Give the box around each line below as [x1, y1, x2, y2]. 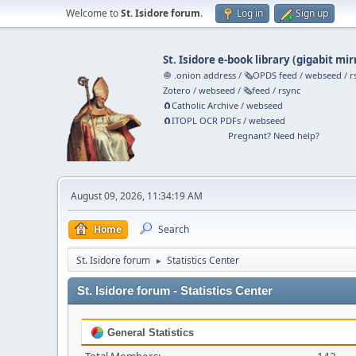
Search [158, 222, 189, 236]
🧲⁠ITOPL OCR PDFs [163, 114, 242, 126]
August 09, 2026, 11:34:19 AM [71, 189, 203, 203]
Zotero [163, 84, 192, 96]
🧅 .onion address [163, 69, 237, 81]
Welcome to [66, 6, 121, 20]
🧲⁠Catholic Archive [163, 99, 239, 111]
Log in [237, 6, 263, 20]
